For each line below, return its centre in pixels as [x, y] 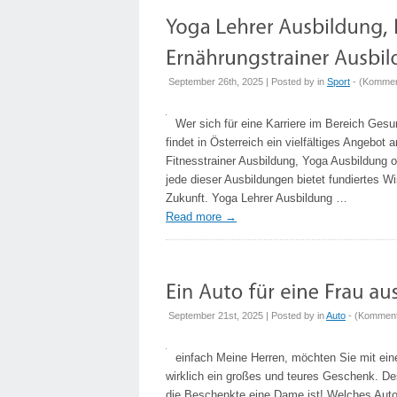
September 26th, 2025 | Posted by [243, 82]
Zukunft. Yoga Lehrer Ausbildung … [257, 198]
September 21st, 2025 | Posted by [243, 315]
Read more [195, 217]
